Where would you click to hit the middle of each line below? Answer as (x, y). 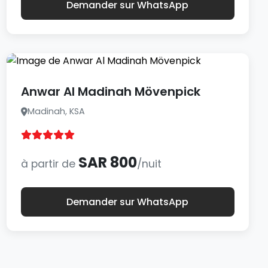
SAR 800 (107, 162)
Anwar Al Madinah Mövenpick (110, 92)
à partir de (49, 164)
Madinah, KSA (56, 111)
